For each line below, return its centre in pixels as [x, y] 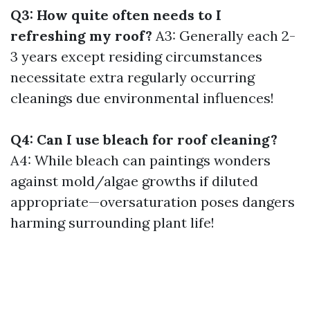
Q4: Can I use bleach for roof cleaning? [144, 139]
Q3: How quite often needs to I [116, 15]
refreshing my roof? [81, 36]
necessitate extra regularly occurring [133, 77]
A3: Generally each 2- [224, 36]
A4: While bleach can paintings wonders [140, 160]
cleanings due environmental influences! [142, 98]
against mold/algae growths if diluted [134, 181]
